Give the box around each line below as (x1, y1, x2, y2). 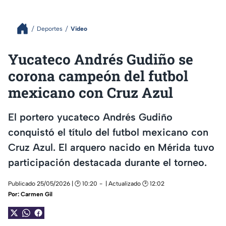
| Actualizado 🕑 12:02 (105, 180, 164, 188)
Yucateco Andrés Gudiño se (8, 50, 193, 69)
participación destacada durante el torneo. (8, 156, 207, 168)
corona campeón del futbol (8, 67, 188, 85)
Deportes (37, 25, 63, 32)
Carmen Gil (21, 191, 52, 198)
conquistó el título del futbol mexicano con (8, 126, 208, 138)
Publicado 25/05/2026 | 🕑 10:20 (8, 180, 97, 188)
